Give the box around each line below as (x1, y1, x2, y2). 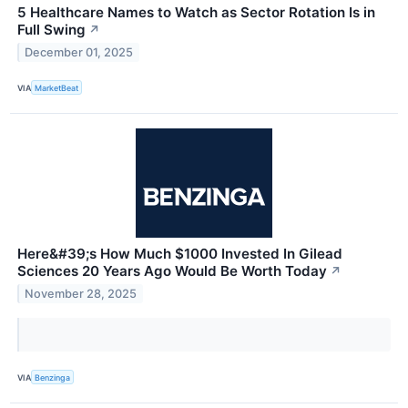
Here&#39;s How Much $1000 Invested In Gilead (17, 245, 342, 263)
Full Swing (17, 20, 86, 38)
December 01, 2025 (25, 45, 134, 59)
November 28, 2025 (25, 286, 138, 301)
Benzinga (35, 372, 71, 382)
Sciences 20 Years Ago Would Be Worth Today (17, 262, 327, 280)
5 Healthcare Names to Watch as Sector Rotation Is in (17, 3, 375, 21)
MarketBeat (35, 82, 79, 93)
